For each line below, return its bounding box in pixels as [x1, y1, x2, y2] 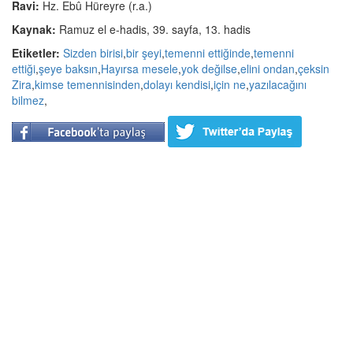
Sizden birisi [63, 45, 123, 61]
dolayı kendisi [143, 76, 210, 92]
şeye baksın [39, 61, 98, 76]
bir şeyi [126, 45, 162, 61]
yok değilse [181, 61, 237, 76]
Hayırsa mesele [101, 61, 178, 76]
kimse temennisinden [35, 76, 140, 92]
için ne [214, 76, 246, 92]
